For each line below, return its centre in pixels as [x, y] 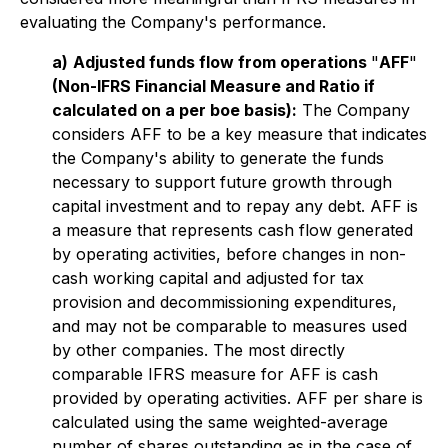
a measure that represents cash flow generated [232, 230]
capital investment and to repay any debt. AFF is [235, 206]
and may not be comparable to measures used [229, 326]
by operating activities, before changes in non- [229, 254]
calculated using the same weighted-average [220, 422]
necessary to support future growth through [222, 182]
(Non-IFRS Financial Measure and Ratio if [213, 86]
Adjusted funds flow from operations [222, 62]
